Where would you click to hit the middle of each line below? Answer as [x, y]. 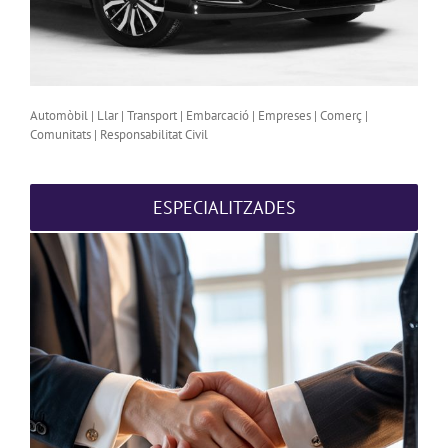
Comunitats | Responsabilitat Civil [119, 135]
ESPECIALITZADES [224, 208]
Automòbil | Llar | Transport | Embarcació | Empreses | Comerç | [199, 116]
